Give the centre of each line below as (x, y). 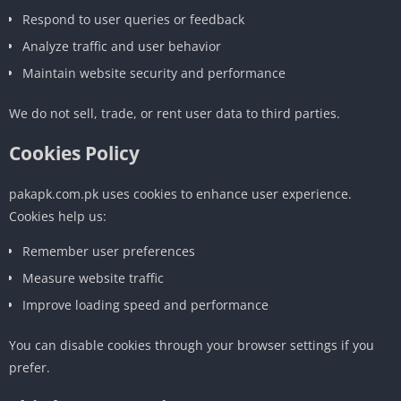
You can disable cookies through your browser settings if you (192, 345)
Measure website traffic (93, 277)
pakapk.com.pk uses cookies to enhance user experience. (180, 193)
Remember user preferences (109, 251)
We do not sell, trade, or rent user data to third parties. (175, 113)
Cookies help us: (58, 216)
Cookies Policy (74, 153)
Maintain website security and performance (154, 73)
